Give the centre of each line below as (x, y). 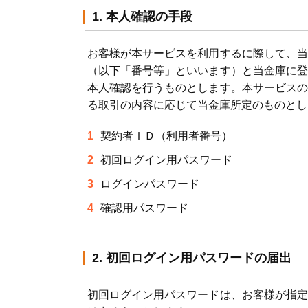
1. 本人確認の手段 (142, 16)
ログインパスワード (150, 184)
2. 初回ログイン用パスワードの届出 (192, 258)
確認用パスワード (144, 208)
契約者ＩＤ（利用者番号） (166, 136)
